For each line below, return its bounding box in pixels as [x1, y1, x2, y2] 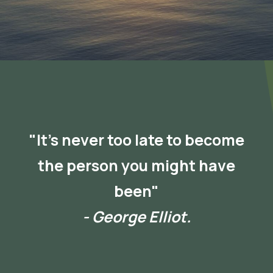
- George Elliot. [82, 205, 191, 227]
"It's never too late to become [29, 129, 244, 151]
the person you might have [38, 154, 235, 176]
